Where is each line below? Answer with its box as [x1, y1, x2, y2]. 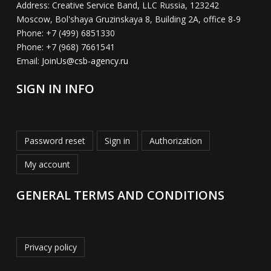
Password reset [24, 135, 85, 147]
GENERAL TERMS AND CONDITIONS [16, 187, 224, 204]
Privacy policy [24, 241, 77, 253]
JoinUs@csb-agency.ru [41, 55, 128, 67]
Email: [16, 55, 42, 67]
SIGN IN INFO [16, 80, 94, 97]
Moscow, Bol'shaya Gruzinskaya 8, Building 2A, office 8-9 [16, 13, 241, 25]
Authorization [149, 135, 202, 147]
